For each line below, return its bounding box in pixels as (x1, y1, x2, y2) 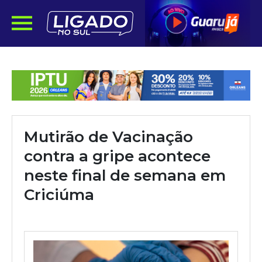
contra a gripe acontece (24, 147, 211, 166)
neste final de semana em (24, 166, 226, 185)
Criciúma (24, 185, 94, 204)
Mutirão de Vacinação (24, 127, 193, 146)
